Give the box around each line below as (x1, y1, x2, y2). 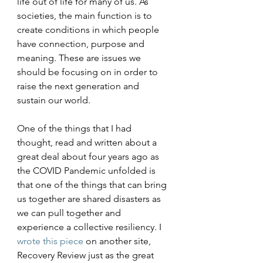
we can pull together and (17, 207, 123, 219)
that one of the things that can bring (17, 179, 169, 191)
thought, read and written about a (17, 137, 159, 149)
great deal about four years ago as (17, 151, 161, 163)
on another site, (83, 235, 153, 247)
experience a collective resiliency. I (17, 221, 164, 233)
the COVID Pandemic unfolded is (17, 165, 158, 177)
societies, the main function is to (17, 10, 154, 22)
